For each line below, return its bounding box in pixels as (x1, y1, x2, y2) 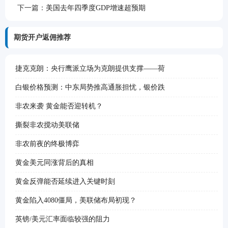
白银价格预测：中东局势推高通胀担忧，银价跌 (15, 83, 165, 91)
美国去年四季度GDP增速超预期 (46, 4, 146, 12)
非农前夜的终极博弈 (15, 140, 79, 148)
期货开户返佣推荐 (14, 34, 71, 41)
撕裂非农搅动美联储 (15, 121, 79, 129)
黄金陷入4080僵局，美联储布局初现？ (15, 196, 136, 204)
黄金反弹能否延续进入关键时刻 (15, 178, 115, 185)
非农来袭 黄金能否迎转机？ (15, 102, 103, 110)
